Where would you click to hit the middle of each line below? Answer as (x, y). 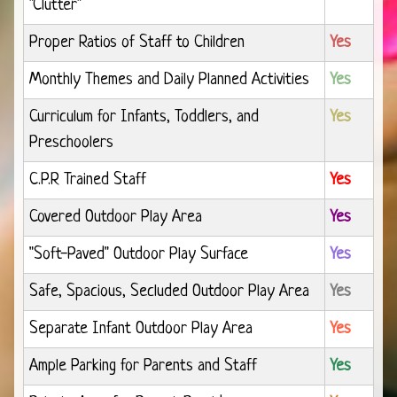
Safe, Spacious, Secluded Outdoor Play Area (169, 292)
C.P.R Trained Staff (88, 181)
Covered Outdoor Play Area (116, 218)
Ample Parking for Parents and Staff (143, 367)
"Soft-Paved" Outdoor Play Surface (139, 255)
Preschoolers (71, 144)
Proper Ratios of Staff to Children (137, 43)
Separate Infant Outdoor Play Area (141, 330)
